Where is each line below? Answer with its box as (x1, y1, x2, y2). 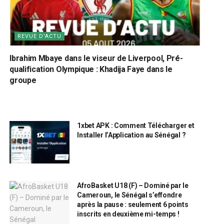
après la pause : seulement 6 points (77, 200, 188, 209)
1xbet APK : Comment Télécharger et (77, 121, 194, 129)
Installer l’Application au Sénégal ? (77, 130, 186, 139)
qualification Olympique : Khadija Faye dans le (9, 64, 172, 74)
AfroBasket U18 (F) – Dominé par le (77, 181, 188, 190)
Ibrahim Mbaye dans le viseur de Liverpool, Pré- (9, 53, 183, 63)
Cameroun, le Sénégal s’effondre (77, 191, 182, 199)
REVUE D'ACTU (17, 32, 62, 39)
